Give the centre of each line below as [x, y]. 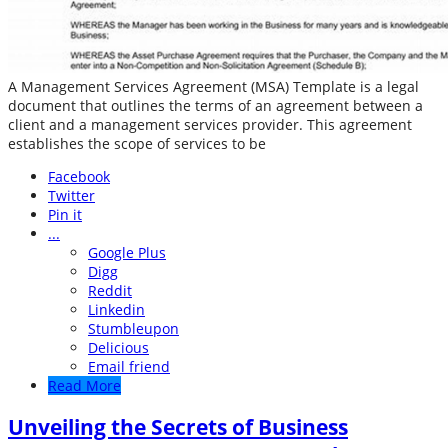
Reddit [110, 291]
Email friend [129, 367]
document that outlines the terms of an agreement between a [215, 106]
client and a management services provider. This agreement [210, 125]
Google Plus [127, 253]
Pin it [65, 215]
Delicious [118, 348]
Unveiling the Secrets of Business [178, 426]
